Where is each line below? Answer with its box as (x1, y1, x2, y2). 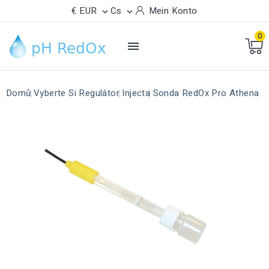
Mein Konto (148, 4, 198, 17)
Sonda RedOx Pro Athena (153, 86, 259, 100)
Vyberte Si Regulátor (34, 86, 120, 100)
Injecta (122, 86, 151, 100)
